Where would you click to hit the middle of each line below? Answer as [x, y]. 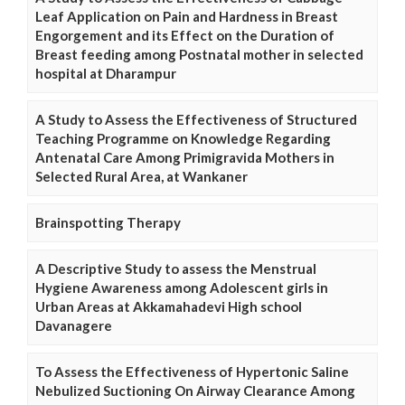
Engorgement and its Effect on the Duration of [185, 35]
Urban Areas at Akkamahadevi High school [169, 306]
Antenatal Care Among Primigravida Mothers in [185, 157]
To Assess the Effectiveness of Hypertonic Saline [192, 372]
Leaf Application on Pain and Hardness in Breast [187, 16]
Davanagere [74, 325]
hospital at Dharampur [106, 73]
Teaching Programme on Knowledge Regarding [183, 138]
